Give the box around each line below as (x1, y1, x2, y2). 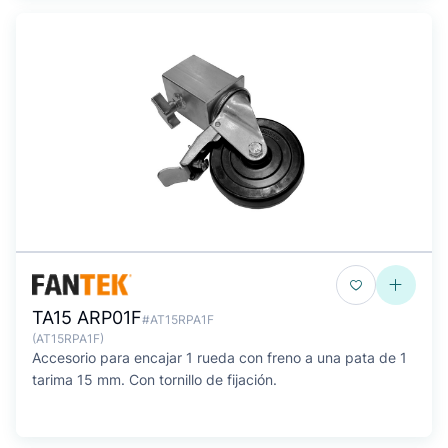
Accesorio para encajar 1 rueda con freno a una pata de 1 (32, 349, 407, 366)
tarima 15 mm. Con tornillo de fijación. (32, 371, 277, 388)
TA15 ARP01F (32, 307, 142, 328)
